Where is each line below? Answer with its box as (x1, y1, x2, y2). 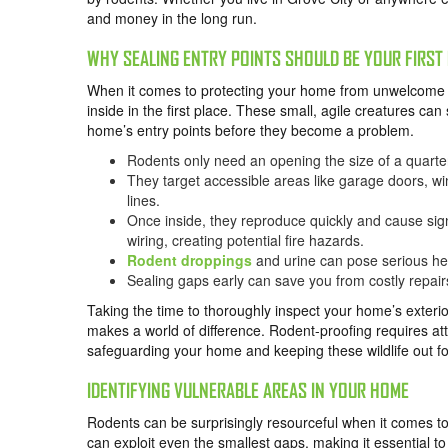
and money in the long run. (87, 8, 257, 29)
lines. (127, 190, 164, 211)
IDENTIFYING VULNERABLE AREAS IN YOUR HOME (87, 379, 409, 403)
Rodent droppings (127, 250, 252, 271)
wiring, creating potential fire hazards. (127, 230, 368, 251)
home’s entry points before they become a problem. (87, 120, 414, 141)
